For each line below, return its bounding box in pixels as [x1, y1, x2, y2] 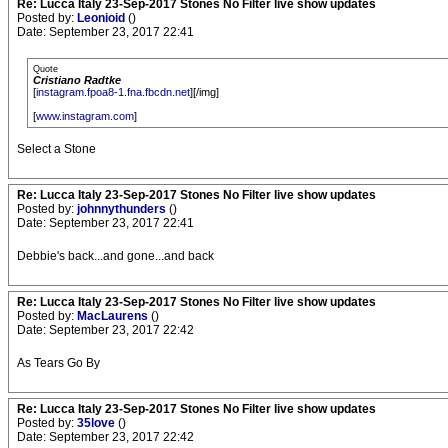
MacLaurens [77, 309, 151, 324]
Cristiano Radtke [33, 74, 121, 87]
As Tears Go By [17, 356, 100, 371]
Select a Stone [17, 142, 96, 157]
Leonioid [77, 11, 128, 26]
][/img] [190, 86, 219, 99]
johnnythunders [77, 202, 169, 217]
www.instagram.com [36, 110, 134, 123]
